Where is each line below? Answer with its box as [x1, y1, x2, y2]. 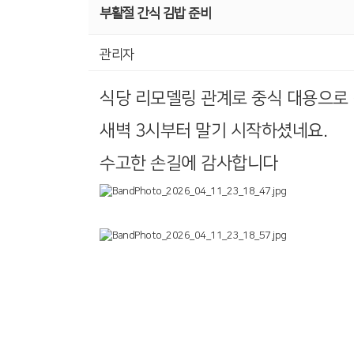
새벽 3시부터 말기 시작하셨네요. [100, 121, 327, 141]
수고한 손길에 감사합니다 [100, 153, 282, 173]
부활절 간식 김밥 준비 [100, 6, 211, 21]
